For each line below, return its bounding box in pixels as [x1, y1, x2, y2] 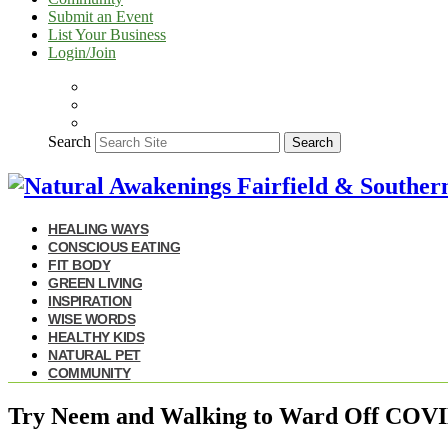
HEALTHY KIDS [48, 328, 144, 345]
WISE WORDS [48, 310, 135, 327]
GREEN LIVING [48, 274, 142, 291]
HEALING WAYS [48, 220, 148, 237]
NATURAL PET [48, 346, 141, 363]
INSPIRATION [48, 292, 132, 309]
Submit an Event [48, 8, 153, 25]
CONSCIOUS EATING [48, 238, 180, 255]
